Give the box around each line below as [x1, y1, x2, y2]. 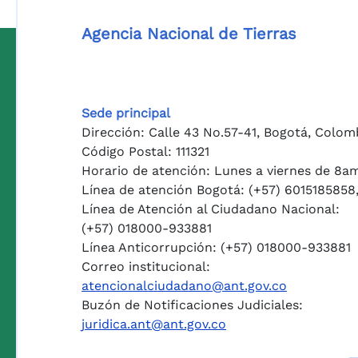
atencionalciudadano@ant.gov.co [82, 277, 287, 293]
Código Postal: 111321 [82, 143, 209, 159]
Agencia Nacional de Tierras [82, 23, 296, 43]
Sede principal [82, 105, 170, 121]
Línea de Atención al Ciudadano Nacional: [82, 201, 340, 217]
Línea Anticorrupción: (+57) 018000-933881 [82, 239, 351, 255]
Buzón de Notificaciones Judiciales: [82, 296, 303, 312]
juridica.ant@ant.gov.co [82, 316, 226, 332]
